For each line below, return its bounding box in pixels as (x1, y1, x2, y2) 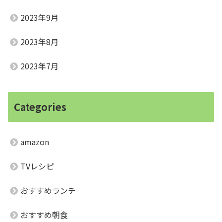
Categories (14, 100, 66, 114)
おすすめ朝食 (20, 209, 68, 221)
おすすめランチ (20, 184, 76, 197)
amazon (20, 136, 49, 148)
